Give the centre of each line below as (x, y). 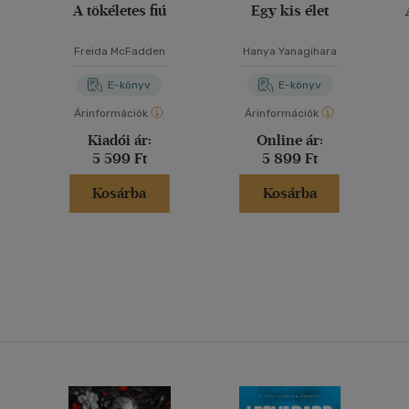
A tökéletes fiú (119, 10)
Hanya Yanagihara (289, 51)
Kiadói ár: (119, 140)
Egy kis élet (289, 10)
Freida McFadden (119, 51)
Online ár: (289, 140)
